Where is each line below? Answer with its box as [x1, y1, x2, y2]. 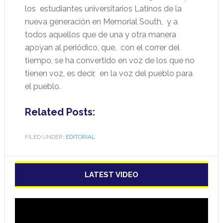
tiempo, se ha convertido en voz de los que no [24, 56, 195, 66]
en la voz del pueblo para [99, 69, 193, 79]
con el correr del [120, 43, 180, 53]
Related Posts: [24, 106, 95, 118]
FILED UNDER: [24, 133, 66, 141]
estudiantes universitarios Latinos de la [39, 4, 182, 14]
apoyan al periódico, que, [24, 43, 116, 53]
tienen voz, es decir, [24, 69, 96, 79]
